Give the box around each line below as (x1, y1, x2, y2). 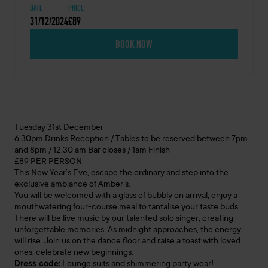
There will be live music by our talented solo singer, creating (14, 214, 233, 224)
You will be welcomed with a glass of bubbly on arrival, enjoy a (14, 191, 237, 201)
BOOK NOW (115, 36, 153, 51)
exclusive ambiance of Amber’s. (14, 180, 130, 190)
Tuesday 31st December (14, 123, 103, 133)
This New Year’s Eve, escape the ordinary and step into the (14, 169, 229, 178)
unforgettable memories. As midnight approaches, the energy (14, 226, 241, 235)
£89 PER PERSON (14, 157, 82, 167)
